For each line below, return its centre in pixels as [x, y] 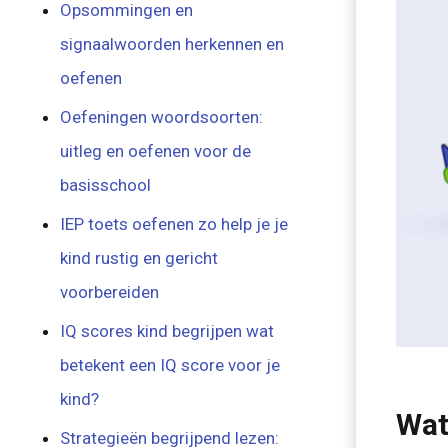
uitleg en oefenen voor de [156, 151]
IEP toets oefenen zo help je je [174, 224]
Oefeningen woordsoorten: [162, 117]
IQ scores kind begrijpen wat [167, 331]
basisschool [106, 185]
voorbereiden [110, 292]
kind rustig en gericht [139, 258]
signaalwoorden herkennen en [172, 44]
